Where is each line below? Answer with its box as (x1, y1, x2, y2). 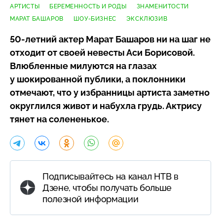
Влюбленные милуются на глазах (10, 60, 157, 71)
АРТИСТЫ (10, 2, 40, 10)
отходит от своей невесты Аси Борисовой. (10, 47, 195, 58)
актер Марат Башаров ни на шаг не (57, 34, 211, 44)
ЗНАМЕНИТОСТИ (136, 2, 189, 10)
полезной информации (42, 193, 139, 204)
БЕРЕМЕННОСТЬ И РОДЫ (49, 2, 127, 10)
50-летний (10, 34, 57, 44)
